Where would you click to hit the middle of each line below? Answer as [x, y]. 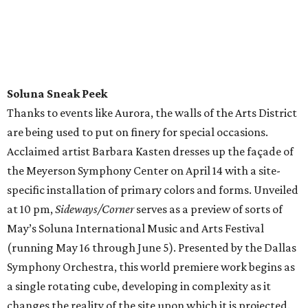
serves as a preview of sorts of [208, 209]
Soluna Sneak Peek [57, 94]
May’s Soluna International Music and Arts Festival [135, 229]
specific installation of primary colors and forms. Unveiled [153, 190]
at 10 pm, [31, 209]
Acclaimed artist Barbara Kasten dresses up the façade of [150, 152]
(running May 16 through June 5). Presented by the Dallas [152, 248]
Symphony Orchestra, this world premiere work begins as [151, 267]
